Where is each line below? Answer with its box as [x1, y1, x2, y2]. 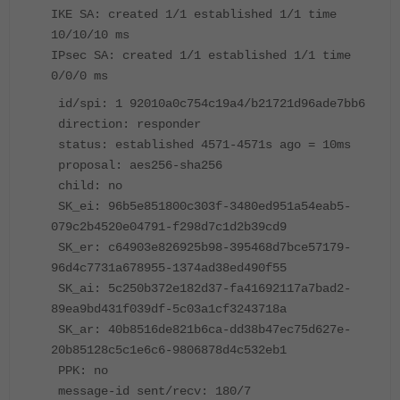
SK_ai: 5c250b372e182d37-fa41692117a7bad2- [51, 281, 351, 296]
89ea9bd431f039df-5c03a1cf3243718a [51, 302, 287, 317]
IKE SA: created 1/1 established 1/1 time [51, 7, 337, 22]
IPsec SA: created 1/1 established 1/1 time [51, 48, 351, 63]
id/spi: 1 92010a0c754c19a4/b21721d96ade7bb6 [51, 96, 365, 112]
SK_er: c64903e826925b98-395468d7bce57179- [51, 240, 351, 255]
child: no [51, 179, 122, 194]
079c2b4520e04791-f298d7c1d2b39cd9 [51, 220, 287, 235]
